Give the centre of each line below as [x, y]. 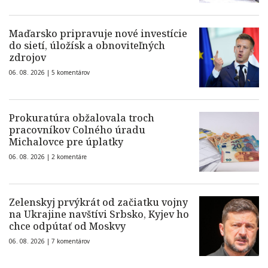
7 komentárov [71, 241]
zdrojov [28, 58]
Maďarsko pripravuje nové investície [98, 34]
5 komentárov [71, 73]
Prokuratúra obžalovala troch [82, 118]
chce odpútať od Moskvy [67, 226]
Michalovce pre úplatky [66, 142]
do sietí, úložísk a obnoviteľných [87, 46]
